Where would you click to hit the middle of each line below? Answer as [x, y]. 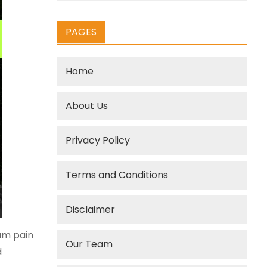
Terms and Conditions [117, 175]
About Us [87, 106]
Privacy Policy [98, 140]
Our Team [89, 244]
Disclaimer [91, 209]
